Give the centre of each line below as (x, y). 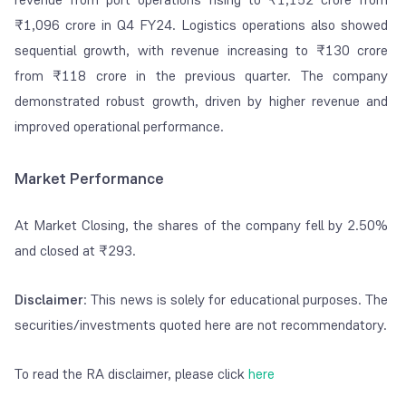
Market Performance (89, 179)
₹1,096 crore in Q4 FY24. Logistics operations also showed (202, 25)
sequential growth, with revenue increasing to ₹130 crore (202, 51)
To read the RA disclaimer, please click (130, 374)
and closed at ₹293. (75, 251)
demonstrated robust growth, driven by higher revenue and (202, 101)
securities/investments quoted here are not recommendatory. (201, 325)
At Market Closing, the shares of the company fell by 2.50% (202, 226)
